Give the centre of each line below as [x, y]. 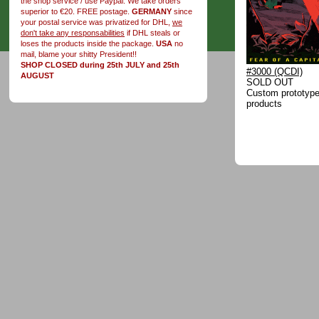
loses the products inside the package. [88, 43]
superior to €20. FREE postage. [76, 11]
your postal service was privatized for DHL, [96, 22]
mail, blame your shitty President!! [79, 54]
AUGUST [37, 75]
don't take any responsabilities [73, 32]
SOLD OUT [270, 83]
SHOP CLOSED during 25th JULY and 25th [100, 64]
